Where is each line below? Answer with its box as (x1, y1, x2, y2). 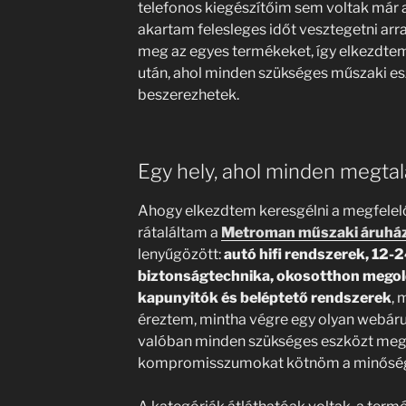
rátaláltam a (137, 223, 221, 241)
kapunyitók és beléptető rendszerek (137, 288, 391, 306)
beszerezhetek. (137, 86, 239, 103)
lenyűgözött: (137, 245, 224, 263)
